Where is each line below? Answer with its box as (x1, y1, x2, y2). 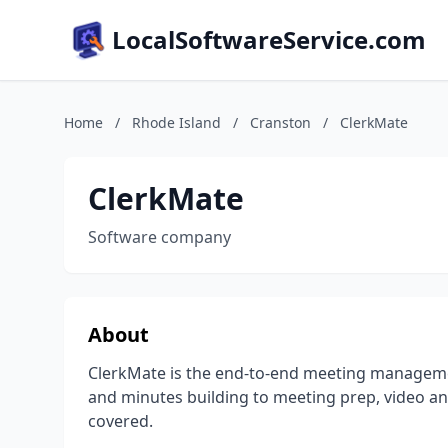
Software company (88, 226, 231, 248)
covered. (88, 410, 153, 432)
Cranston (250, 113, 311, 132)
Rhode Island (132, 113, 221, 132)
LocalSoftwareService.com (112, 23, 426, 56)
